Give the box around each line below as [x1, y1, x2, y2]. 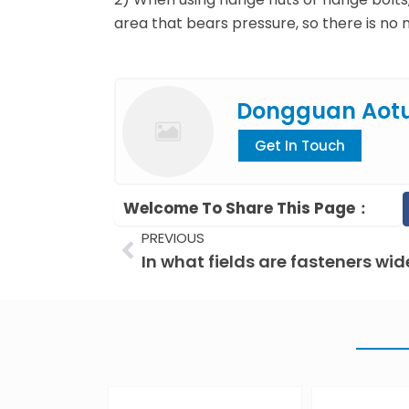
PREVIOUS [141, 228, 204, 248]
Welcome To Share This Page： [122, 197, 371, 220]
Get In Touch [254, 136, 345, 156]
